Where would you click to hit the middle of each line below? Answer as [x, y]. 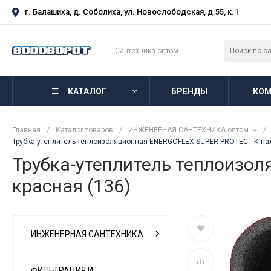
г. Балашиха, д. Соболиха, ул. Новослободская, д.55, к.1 [132, 12]
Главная [26, 130]
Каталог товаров [84, 130]
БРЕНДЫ [189, 91]
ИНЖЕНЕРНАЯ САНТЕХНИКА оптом [188, 130]
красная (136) [71, 186]
